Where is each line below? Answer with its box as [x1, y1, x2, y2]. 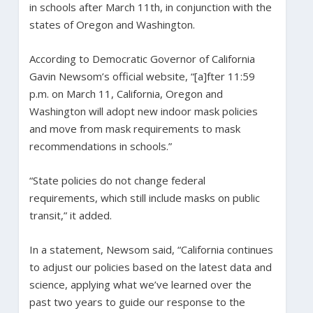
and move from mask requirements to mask [29, 121, 240, 136]
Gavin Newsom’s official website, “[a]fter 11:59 [29, 68, 255, 83]
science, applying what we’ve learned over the [29, 277, 252, 291]
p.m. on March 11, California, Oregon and [29, 86, 223, 101]
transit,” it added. [29, 208, 117, 222]
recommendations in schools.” [29, 138, 175, 153]
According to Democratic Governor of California [29, 51, 255, 66]
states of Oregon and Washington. [29, 17, 201, 31]
